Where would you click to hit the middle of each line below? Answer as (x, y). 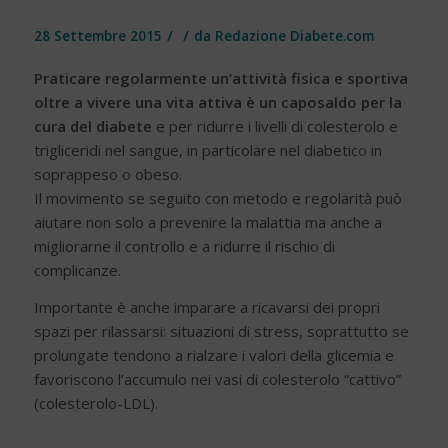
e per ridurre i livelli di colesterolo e (274, 126)
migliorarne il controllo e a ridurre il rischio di (184, 246)
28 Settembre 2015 (97, 35)
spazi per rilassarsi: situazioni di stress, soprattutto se (221, 330)
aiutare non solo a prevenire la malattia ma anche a (207, 222)
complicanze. (77, 270)
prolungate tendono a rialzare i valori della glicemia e (213, 354)
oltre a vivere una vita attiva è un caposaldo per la (217, 102)
